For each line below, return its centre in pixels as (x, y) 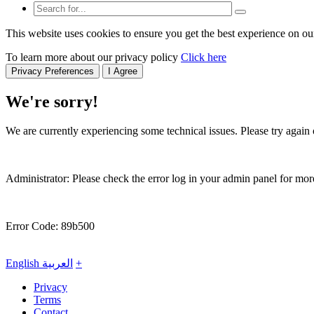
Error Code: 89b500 (50, 226)
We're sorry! (52, 101)
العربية (57, 264)
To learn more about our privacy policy (93, 57)
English (24, 264)
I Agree (123, 71)
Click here (204, 57)
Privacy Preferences (53, 71)
